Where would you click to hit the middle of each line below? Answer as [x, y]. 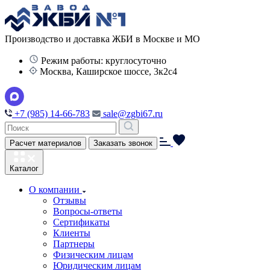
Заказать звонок [123, 143]
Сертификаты [81, 222]
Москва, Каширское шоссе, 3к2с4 [107, 71]
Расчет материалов [46, 143]
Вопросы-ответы [88, 211]
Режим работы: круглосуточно [102, 61]
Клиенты [72, 233]
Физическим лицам [93, 255]
